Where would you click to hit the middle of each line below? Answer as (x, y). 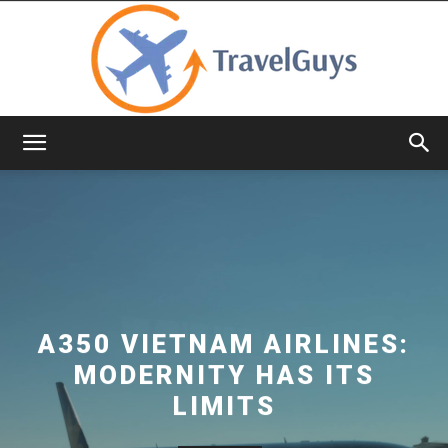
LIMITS (224, 405)
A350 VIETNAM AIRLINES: (224, 343)
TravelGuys (259, 159)
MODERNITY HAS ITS (224, 374)
